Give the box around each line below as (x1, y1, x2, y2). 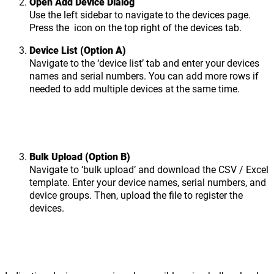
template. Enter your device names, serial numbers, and (29, 176, 266, 189)
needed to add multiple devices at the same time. (29, 82, 240, 95)
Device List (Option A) (29, 43, 126, 57)
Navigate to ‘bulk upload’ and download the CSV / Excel (29, 163, 268, 176)
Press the (29, 21, 72, 34)
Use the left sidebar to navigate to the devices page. (29, 8, 251, 21)
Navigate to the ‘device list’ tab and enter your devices (29, 56, 259, 70)
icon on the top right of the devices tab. (74, 21, 242, 34)
